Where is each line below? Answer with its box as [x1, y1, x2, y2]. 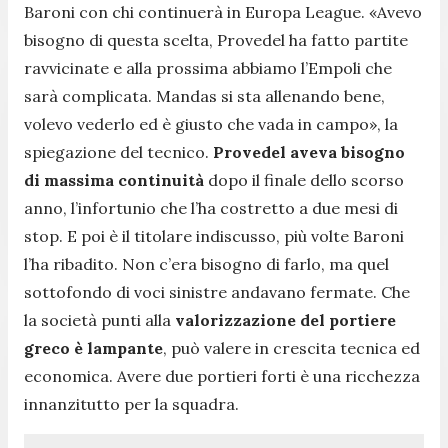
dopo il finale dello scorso [204, 169, 404, 190]
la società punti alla [24, 309, 175, 330]
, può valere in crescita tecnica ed [163, 337, 420, 358]
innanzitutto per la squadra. [24, 393, 239, 414]
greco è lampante [24, 337, 163, 358]
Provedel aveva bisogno [213, 141, 405, 162]
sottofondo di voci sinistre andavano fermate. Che [24, 281, 410, 302]
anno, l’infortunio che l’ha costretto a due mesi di [24, 197, 398, 218]
